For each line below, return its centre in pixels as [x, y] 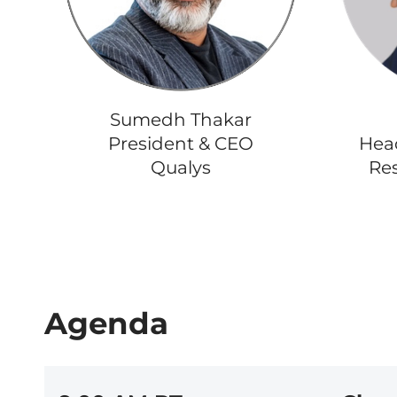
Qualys [181, 168]
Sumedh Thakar [181, 120]
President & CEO [181, 144]
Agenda [106, 324]
